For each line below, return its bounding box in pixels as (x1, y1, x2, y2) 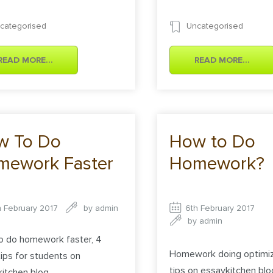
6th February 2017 (185, 203, 255, 214)
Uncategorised (186, 21, 244, 32)
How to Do (169, 130, 256, 154)
